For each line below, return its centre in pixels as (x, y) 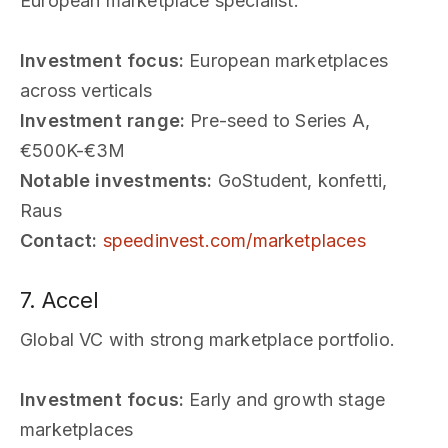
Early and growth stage (285, 399)
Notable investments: (116, 180)
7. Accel (59, 299)
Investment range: (103, 120)
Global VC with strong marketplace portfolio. (207, 339)
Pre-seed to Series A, (278, 120)
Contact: (59, 240)
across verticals (86, 90)
